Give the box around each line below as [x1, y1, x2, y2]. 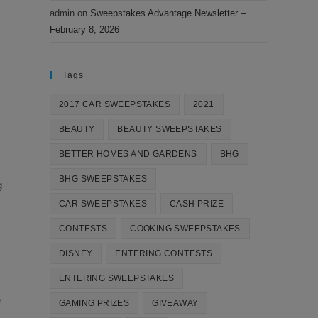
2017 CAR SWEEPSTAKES [59, 99, 170, 109]
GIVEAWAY [152, 298, 199, 308]
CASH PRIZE [170, 199, 224, 209]
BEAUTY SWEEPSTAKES [117, 124, 222, 134]
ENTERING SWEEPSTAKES [59, 273, 174, 283]
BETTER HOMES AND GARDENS [59, 149, 197, 159]
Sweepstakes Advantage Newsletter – [90, 8, 246, 18]
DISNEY [59, 248, 93, 258]
